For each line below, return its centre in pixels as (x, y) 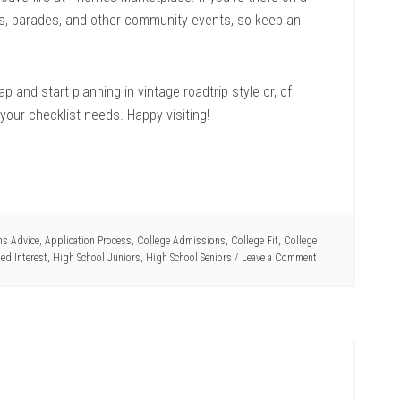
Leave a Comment (279, 257)
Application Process (88, 240)
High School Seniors (189, 257)
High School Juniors (97, 257)
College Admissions (181, 240)
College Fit (255, 240)
